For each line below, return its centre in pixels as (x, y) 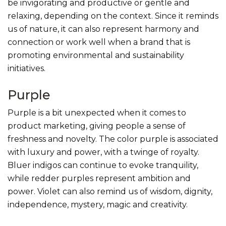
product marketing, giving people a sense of (97, 126)
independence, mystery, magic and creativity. (98, 205)
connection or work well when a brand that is (99, 42)
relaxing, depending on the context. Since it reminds (113, 16)
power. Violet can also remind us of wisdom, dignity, (110, 192)
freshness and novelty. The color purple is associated (113, 139)
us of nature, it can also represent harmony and (103, 29)
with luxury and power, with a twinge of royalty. (103, 152)
